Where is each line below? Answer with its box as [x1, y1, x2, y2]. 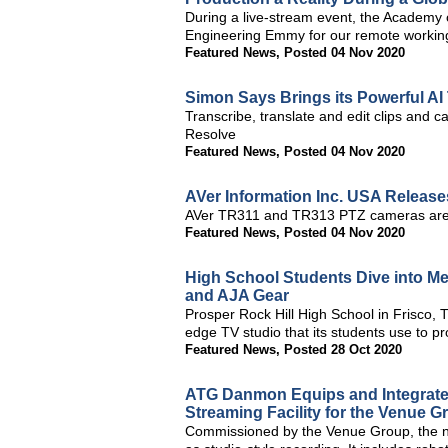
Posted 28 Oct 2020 [284, 342, 402, 357]
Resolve [185, 126, 236, 142]
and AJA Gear [185, 287, 289, 304]
